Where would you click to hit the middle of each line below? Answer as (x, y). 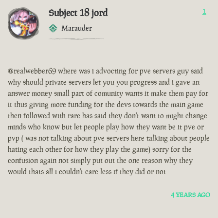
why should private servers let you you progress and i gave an (104, 82)
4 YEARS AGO (191, 195)
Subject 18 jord (78, 13)
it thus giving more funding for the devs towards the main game (106, 105)
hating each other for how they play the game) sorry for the (100, 149)
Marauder (77, 28)
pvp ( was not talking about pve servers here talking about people (109, 138)
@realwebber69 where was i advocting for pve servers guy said (105, 71)
